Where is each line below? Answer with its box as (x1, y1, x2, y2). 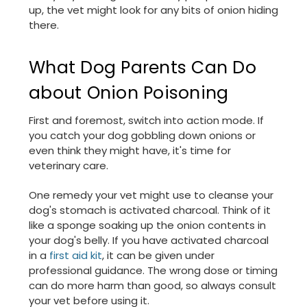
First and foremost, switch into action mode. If (29, 113, 264, 128)
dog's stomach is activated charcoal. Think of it (29, 203, 271, 218)
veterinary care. (29, 158, 108, 173)
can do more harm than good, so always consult (29, 278, 276, 293)
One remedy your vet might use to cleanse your (29, 188, 273, 203)
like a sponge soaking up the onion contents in (29, 218, 266, 233)
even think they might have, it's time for (29, 143, 231, 158)
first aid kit (49, 248, 102, 263)
